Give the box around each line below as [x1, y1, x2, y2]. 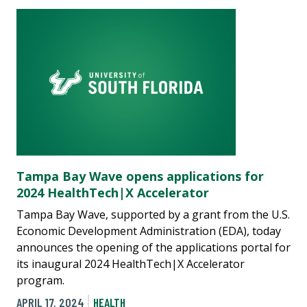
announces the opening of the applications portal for [16, 239, 291, 255]
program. [16, 272, 64, 288]
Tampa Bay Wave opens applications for [16, 167, 264, 184]
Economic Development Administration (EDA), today [16, 223, 281, 238]
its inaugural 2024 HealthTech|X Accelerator [16, 256, 245, 271]
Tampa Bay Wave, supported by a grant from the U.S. [16, 206, 290, 222]
